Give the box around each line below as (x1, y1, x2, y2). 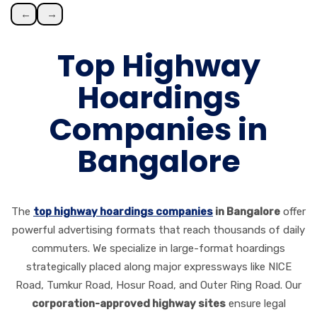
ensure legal (225, 296, 286, 310)
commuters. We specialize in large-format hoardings (32, 241, 285, 255)
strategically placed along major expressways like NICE (25, 260, 292, 273)
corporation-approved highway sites (31, 296, 226, 310)
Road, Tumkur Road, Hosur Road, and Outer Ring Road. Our (16, 278, 301, 292)
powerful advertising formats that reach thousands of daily (12, 223, 305, 236)
